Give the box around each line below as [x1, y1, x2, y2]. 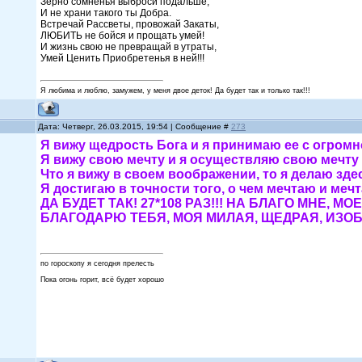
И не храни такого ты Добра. [40, 7, 175, 19]
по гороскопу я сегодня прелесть [40, 259, 155, 267]
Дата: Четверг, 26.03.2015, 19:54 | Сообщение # [38, 122, 232, 131]
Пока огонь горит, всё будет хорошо [40, 276, 165, 284]
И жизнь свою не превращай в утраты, [40, 41, 220, 53]
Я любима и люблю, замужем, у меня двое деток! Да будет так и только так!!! [40, 86, 311, 95]
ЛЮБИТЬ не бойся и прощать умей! [40, 30, 208, 41]
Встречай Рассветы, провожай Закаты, [40, 19, 222, 30]
